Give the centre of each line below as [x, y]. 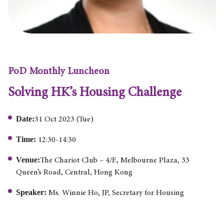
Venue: [28, 159]
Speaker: [32, 192]
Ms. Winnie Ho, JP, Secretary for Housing [116, 193]
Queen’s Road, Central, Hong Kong [74, 172]
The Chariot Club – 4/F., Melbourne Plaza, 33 [115, 160]
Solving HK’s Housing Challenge [95, 93]
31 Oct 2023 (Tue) [64, 119]
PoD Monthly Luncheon [59, 71]
